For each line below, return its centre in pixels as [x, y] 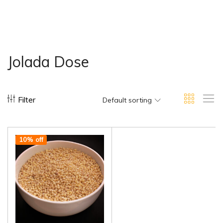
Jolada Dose [48, 61]
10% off [31, 139]
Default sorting [127, 100]
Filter [27, 100]
